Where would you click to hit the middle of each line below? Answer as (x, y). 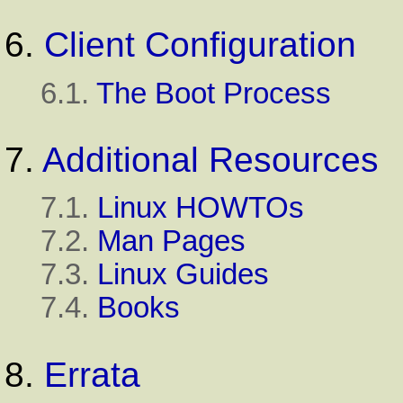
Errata (92, 374)
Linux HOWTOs (201, 208)
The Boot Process (214, 93)
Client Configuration (200, 45)
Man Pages (171, 242)
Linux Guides (183, 275)
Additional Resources (210, 159)
